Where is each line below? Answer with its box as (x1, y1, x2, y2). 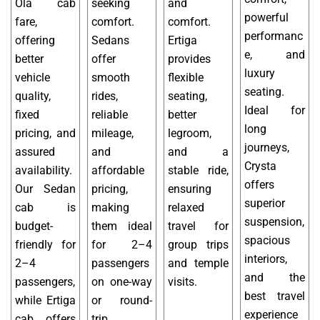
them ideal (91, 219, 152, 234)
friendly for (15, 238, 76, 252)
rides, (91, 89, 118, 104)
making (91, 201, 129, 215)
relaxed (168, 201, 204, 215)
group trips (168, 238, 229, 252)
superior (244, 196, 285, 211)
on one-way (91, 275, 152, 289)
